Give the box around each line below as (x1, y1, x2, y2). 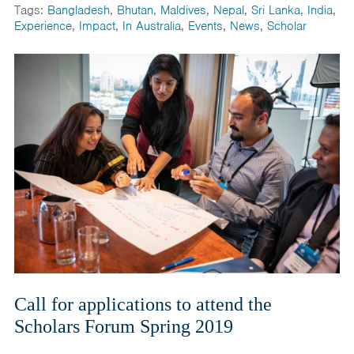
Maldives (160, 2, 206, 19)
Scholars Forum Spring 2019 (13, 315, 233, 337)
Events (187, 18, 223, 35)
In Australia (122, 18, 181, 35)
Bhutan (116, 2, 153, 19)
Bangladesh (47, 2, 110, 19)
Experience (13, 18, 72, 35)
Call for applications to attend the (13, 293, 272, 314)
